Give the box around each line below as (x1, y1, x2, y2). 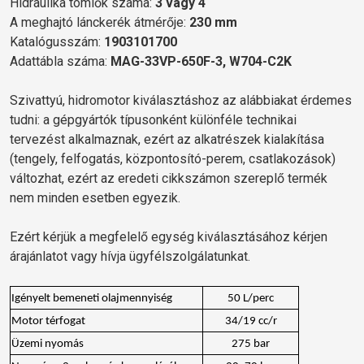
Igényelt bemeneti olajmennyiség (11, 292, 172, 305)
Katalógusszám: (10, 33, 104, 50)
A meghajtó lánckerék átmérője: (10, 14, 189, 30)
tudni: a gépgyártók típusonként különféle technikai (10, 111, 297, 128)
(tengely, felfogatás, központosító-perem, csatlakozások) (10, 150, 336, 167)
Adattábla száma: (10, 53, 110, 69)
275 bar (232, 337, 270, 350)
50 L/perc (227, 292, 274, 305)
